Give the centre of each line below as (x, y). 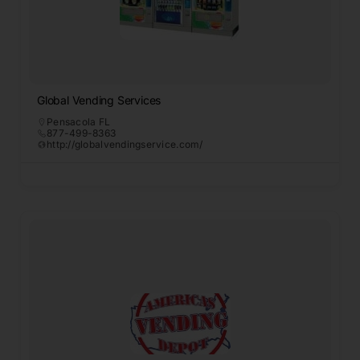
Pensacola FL (79, 122)
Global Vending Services (99, 100)
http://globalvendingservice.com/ (125, 145)
